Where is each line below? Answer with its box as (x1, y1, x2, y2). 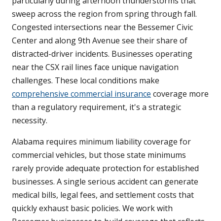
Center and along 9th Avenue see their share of (12, 35, 187, 46)
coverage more (151, 88, 209, 100)
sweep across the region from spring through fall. (12, 8, 197, 20)
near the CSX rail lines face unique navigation (12, 62, 179, 73)
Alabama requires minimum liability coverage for (12, 136, 191, 147)
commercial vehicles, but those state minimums (12, 149, 186, 161)
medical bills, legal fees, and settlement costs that (12, 189, 194, 201)
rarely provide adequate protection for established (12, 163, 199, 174)
